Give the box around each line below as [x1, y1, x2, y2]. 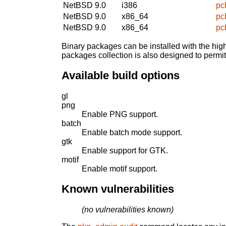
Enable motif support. [82, 164, 157, 173]
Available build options [62, 69, 180, 82]
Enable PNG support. [82, 109, 158, 119]
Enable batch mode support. [82, 128, 182, 137]
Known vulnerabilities [62, 183, 174, 196]
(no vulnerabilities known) [82, 205, 174, 214]
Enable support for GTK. [82, 146, 168, 155]
